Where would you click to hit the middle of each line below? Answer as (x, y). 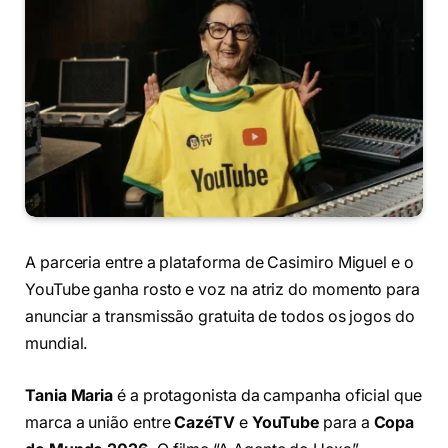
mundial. (57, 344)
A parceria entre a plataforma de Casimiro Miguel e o (219, 263)
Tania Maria (69, 395)
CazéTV (204, 422)
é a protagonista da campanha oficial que (267, 395)
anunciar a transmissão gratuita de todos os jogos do (220, 317)
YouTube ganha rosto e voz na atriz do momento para (223, 290)
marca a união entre (100, 422)
